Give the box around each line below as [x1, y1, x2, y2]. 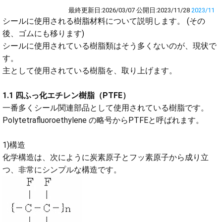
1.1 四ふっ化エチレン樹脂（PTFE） [2, 91, 130, 100]
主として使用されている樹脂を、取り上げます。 [2, 66, 177, 75]
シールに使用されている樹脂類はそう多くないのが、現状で [2, 41, 217, 51]
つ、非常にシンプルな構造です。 [2, 165, 121, 174]
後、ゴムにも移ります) [2, 29, 84, 38]
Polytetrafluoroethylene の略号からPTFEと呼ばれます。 [2, 115, 204, 125]
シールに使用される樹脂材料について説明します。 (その [2, 16, 205, 26]
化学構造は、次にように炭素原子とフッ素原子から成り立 [2, 153, 209, 162]
